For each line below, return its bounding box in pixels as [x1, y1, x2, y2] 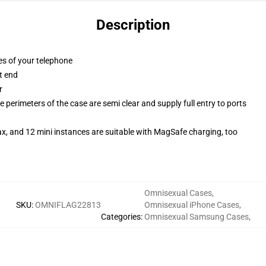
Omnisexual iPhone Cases [144, 200, 239, 210]
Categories [100, 212, 141, 221]
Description [96, 17, 170, 33]
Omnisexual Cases [144, 188, 212, 198]
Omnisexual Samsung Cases [144, 212, 249, 221]
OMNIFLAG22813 [34, 200, 101, 210]
